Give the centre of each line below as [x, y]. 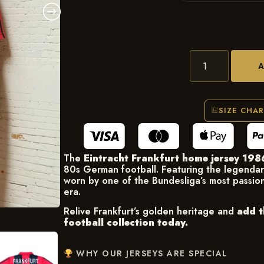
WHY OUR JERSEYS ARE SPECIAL [150, 254]
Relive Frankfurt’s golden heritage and [150, 212]
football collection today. [126, 223]
